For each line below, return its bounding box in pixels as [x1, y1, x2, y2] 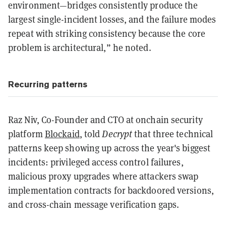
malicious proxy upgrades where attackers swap [8, 170, 199, 182]
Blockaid [44, 128, 80, 140]
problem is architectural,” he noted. [8, 41, 151, 53]
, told [79, 128, 102, 140]
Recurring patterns [8, 79, 87, 89]
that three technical [132, 128, 213, 140]
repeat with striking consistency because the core [8, 27, 205, 39]
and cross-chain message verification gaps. [8, 198, 180, 210]
